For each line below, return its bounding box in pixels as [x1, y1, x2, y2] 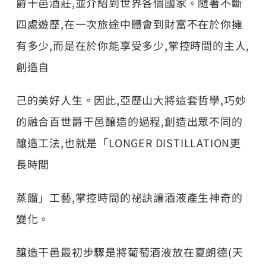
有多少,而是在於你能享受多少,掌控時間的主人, [15, 37, 250, 53]
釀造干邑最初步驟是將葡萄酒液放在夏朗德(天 [15, 243, 243, 259]
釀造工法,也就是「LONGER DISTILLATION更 [15, 134, 242, 150]
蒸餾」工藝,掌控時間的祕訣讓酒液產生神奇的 [15, 189, 243, 205]
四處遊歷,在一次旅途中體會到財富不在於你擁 [15, 15, 243, 31]
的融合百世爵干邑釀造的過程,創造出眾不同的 [15, 113, 243, 129]
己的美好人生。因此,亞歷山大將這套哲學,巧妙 [15, 91, 246, 107]
